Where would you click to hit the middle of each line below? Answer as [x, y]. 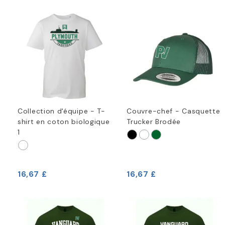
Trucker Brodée [154, 122]
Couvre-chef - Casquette [174, 111]
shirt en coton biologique [64, 122]
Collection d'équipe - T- [62, 111]
